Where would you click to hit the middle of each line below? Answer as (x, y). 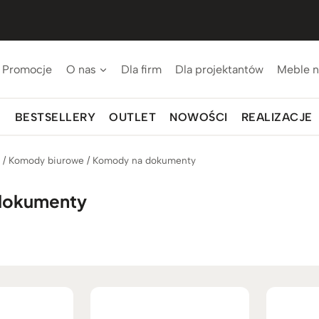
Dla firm (141, 69)
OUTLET (133, 117)
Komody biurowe (47, 160)
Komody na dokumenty (145, 160)
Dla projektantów (220, 69)
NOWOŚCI (199, 117)
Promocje (27, 69)
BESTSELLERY (55, 117)
